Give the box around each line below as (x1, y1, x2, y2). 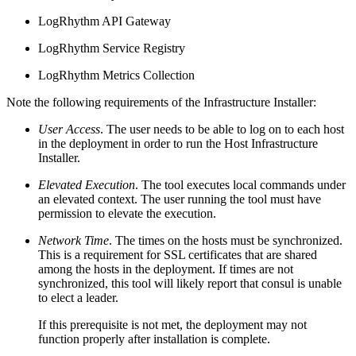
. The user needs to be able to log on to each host (100, 122, 344, 137)
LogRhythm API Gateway (38, 14, 171, 29)
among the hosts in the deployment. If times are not (38, 262, 293, 277)
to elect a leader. (38, 291, 118, 305)
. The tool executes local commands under (135, 178, 346, 192)
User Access (38, 122, 100, 137)
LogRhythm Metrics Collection (38, 68, 195, 83)
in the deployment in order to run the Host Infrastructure (38, 137, 318, 151)
